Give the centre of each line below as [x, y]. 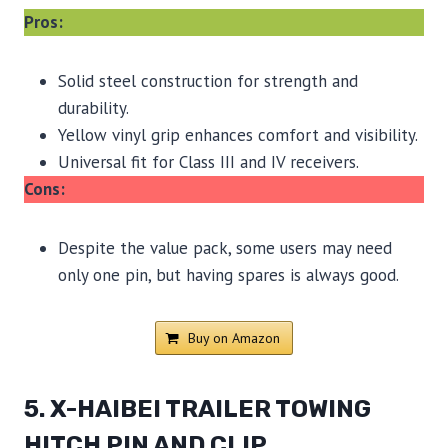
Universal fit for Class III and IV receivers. [208, 162]
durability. [93, 108]
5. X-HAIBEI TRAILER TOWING [197, 409]
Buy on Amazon [234, 338]
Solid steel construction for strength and [208, 81]
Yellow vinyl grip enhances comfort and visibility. [238, 135]
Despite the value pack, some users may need [225, 248]
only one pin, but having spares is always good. [228, 275]
